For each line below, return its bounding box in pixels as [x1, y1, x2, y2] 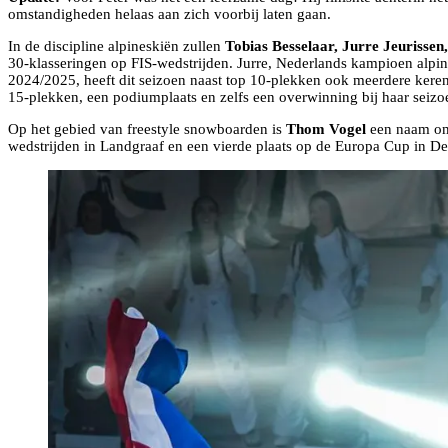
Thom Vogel [286, 120, 366, 137]
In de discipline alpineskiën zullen [8, 37, 225, 54]
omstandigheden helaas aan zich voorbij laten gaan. [8, 5, 331, 22]
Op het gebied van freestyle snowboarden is [8, 120, 286, 137]
